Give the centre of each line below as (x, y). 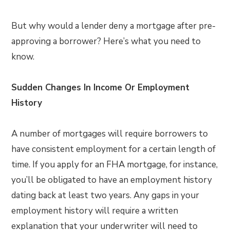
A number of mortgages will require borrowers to (110, 134)
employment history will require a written (95, 211)
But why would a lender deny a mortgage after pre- (114, 26)
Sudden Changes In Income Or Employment (101, 88)
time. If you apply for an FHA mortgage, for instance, (115, 165)
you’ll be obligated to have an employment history (112, 180)
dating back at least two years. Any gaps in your (106, 195)
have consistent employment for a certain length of (114, 149)
